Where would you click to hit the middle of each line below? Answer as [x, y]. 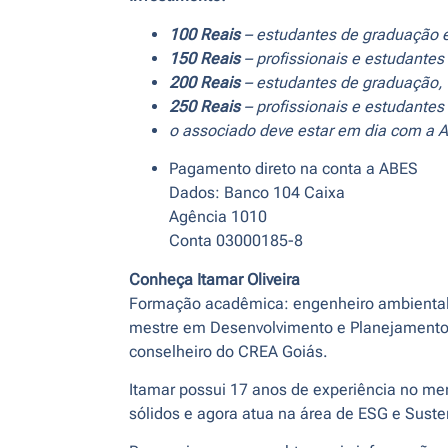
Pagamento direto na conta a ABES [293, 169]
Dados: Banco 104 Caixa [256, 193]
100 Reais [206, 34]
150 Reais [204, 58]
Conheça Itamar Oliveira [214, 279]
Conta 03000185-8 [235, 241]
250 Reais [204, 106]
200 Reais [204, 82]
